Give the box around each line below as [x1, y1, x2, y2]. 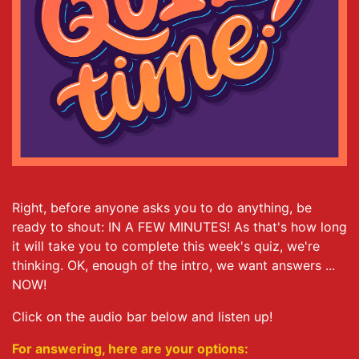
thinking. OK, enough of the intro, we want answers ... [12, 256, 335, 273]
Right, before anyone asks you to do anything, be [12, 199, 312, 216]
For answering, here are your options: [12, 340, 248, 357]
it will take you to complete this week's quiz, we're [12, 237, 320, 254]
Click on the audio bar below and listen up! [12, 308, 276, 325]
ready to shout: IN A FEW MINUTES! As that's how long [12, 218, 347, 235]
